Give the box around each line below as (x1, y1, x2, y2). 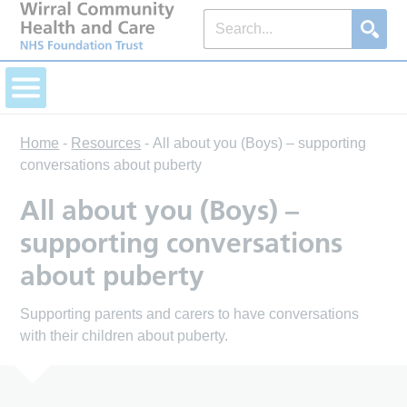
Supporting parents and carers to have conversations (20, 306, 360, 323)
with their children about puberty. (20, 328, 229, 344)
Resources (71, 135, 142, 152)
